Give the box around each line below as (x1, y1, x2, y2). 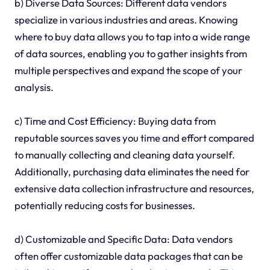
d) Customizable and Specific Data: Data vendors (14, 233, 233, 246)
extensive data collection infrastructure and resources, (14, 182, 254, 195)
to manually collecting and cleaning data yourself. (14, 148, 235, 162)
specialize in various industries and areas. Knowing (14, 13, 238, 27)
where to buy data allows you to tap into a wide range (14, 30, 250, 43)
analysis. (14, 81, 54, 94)
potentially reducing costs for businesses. (14, 199, 195, 212)
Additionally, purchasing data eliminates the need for (14, 165, 250, 178)
